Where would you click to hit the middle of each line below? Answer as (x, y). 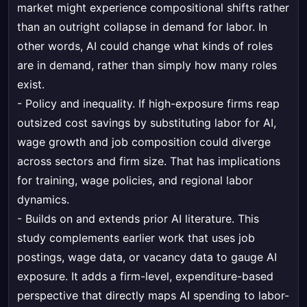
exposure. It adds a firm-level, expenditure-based (145, 277)
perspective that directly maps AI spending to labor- (153, 296)
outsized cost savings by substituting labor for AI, (147, 123)
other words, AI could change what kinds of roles (145, 46)
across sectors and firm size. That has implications (149, 161)
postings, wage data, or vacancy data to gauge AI (147, 257)
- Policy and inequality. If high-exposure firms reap (148, 104)
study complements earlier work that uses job (136, 238)
